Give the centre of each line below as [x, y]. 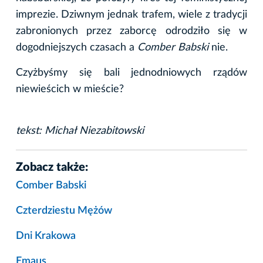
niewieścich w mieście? [70, 89]
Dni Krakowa [46, 236]
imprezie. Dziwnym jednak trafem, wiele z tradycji [131, 14]
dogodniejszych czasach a [77, 47]
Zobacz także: [52, 167]
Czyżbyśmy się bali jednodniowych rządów [131, 73]
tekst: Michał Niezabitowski [80, 131]
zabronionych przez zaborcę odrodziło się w [131, 31]
